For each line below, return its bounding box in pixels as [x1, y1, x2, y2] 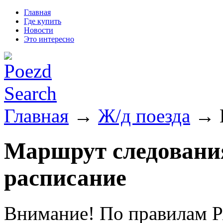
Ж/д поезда [98, 105, 190, 126]
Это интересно [24, 35, 74, 43]
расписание [4, 165, 126, 191]
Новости [24, 26, 53, 34]
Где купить [24, 17, 61, 25]
